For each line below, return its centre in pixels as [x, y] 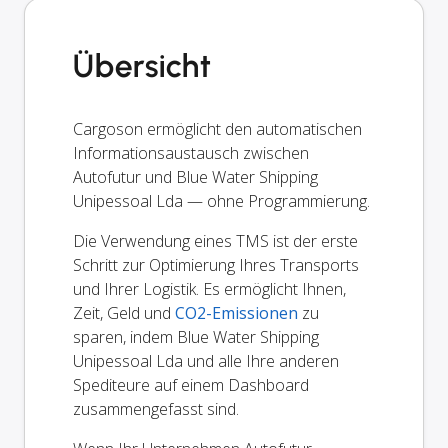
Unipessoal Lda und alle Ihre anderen [206, 360]
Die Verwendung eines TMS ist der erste [215, 240]
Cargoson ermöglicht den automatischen [217, 128]
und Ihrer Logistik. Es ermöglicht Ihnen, [209, 288]
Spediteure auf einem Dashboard [191, 384]
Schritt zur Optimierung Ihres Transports [216, 264]
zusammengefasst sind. [156, 408]
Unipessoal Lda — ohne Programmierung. [221, 200]
